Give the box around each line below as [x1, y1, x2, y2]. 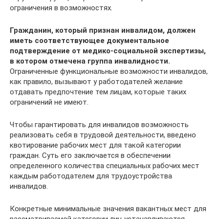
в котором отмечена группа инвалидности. [10, 57, 170, 66]
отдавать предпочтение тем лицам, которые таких [10, 88, 186, 96]
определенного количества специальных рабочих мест [10, 161, 199, 170]
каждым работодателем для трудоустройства [10, 172, 172, 180]
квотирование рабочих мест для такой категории [10, 141, 181, 150]
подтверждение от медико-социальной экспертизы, [10, 46, 206, 55]
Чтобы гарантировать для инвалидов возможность [10, 120, 189, 129]
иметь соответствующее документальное [10, 36, 169, 45]
